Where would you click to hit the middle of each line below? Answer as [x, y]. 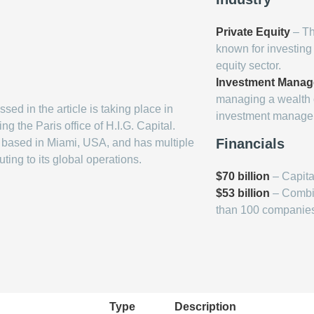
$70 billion [243, 176]
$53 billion [243, 193]
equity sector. [248, 66]
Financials [250, 144]
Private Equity [253, 32]
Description [205, 307]
